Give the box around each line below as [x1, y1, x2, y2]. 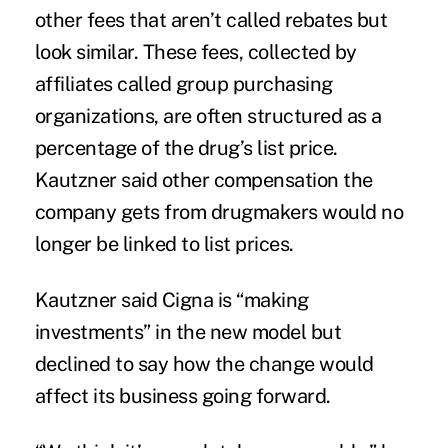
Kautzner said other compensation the [34, 168, 373, 193]
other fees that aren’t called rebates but [34, 8, 388, 33]
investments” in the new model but [34, 320, 342, 345]
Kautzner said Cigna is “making [34, 288, 309, 313]
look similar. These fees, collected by [34, 40, 357, 65]
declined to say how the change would [34, 352, 374, 377]
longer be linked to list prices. [34, 232, 294, 257]
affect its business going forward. [34, 384, 331, 409]
